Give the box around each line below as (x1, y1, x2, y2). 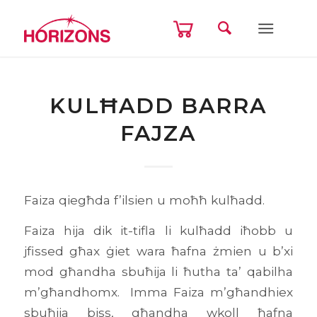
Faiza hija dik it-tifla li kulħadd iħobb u (23, 223, 294, 238)
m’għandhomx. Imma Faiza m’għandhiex (23, 284, 294, 300)
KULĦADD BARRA (50, 93, 267, 119)
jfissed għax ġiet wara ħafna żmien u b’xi (23, 243, 294, 259)
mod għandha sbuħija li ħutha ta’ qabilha (23, 264, 294, 279)
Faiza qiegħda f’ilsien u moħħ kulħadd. (23, 192, 265, 207)
